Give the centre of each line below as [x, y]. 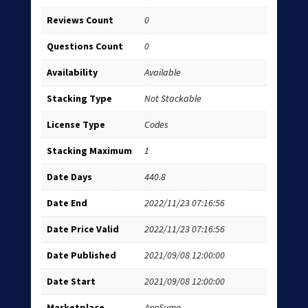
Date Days [69, 177]
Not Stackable [173, 99]
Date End [67, 203]
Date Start [71, 282]
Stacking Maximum [89, 151]
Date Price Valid [82, 229]
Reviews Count [80, 20]
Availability [72, 73]
